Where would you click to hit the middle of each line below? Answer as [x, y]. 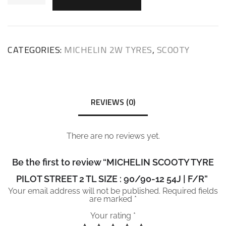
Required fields [190, 191]
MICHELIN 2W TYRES [108, 49]
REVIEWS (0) [113, 102]
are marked [112, 199]
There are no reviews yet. [113, 136]
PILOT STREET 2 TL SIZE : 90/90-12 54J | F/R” [112, 179]
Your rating [112, 216]
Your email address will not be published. [84, 191]
